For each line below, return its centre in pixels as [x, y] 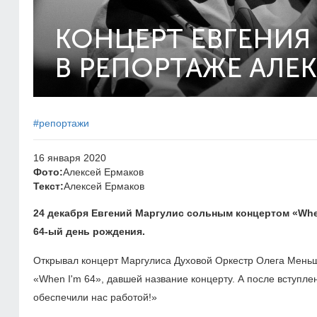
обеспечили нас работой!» [95, 297]
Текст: [48, 186]
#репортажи [61, 123]
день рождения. [104, 231]
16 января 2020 [70, 158]
